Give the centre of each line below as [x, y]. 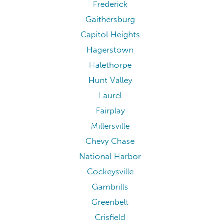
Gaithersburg [110, 19]
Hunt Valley [110, 80]
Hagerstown [110, 50]
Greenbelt [110, 202]
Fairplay [110, 110]
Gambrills [110, 187]
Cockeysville [110, 171]
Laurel [110, 95]
